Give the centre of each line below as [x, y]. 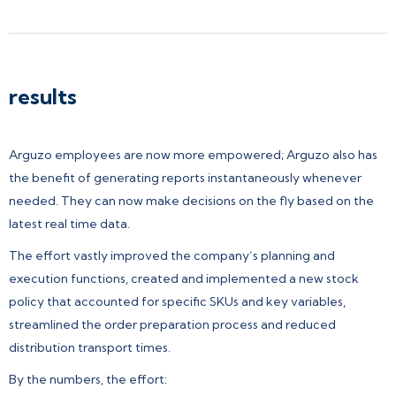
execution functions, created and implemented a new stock [184, 278]
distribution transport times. [90, 347]
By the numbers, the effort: [88, 379]
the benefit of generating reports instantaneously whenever [185, 177]
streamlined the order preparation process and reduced [172, 324]
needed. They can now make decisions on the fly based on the [191, 200]
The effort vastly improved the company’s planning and [172, 255]
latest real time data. [69, 223]
